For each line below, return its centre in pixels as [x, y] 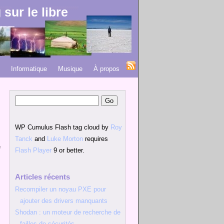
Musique [70, 69]
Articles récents [42, 177]
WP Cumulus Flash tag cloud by [63, 127]
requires [95, 139]
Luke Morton [65, 139]
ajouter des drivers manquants [64, 201]
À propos [106, 69]
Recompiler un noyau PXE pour [60, 189]
